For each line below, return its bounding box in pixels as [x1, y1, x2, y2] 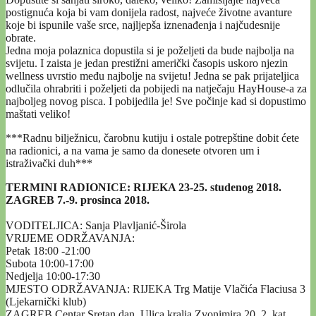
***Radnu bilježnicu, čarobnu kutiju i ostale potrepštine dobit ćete [6, 131, 299, 144]
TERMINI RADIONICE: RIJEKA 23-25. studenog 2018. [6, 181, 281, 193]
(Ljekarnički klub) [6, 295, 86, 308]
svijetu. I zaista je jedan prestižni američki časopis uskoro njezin [6, 56, 288, 69]
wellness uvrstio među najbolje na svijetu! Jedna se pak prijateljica [6, 69, 299, 82]
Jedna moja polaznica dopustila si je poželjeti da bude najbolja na [6, 44, 294, 56]
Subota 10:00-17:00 [6, 257, 94, 269]
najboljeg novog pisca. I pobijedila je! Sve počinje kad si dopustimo [6, 95, 306, 107]
